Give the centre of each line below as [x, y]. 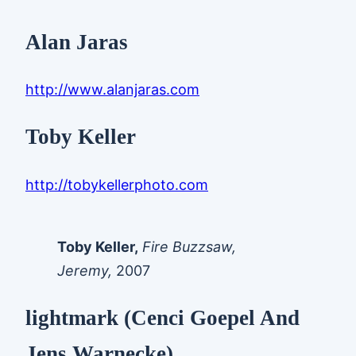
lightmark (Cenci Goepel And [163, 318]
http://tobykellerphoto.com [117, 184]
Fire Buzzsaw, [189, 246]
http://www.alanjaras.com [112, 89]
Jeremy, [85, 270]
